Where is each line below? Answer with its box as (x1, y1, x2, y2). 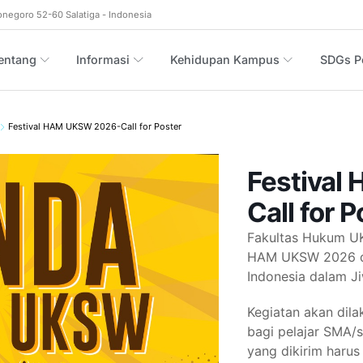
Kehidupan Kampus (170, 53, 280, 67)
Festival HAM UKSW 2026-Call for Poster (8, 121, 181, 133)
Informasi (76, 53, 130, 67)
